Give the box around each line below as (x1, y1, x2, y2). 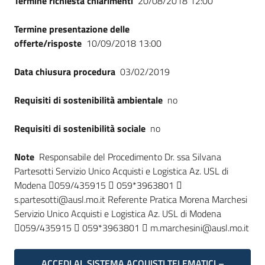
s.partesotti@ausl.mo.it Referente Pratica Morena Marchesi (14, 192, 247, 206)
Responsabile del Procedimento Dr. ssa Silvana (39, 150, 221, 164)
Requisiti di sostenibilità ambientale (14, 93, 163, 107)
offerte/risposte (14, 36, 82, 50)
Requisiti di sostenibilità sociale (14, 121, 146, 135)
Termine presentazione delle (14, 22, 130, 36)
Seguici (14, 1, 41, 15)
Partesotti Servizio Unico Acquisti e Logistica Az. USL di (14, 164, 228, 178)
